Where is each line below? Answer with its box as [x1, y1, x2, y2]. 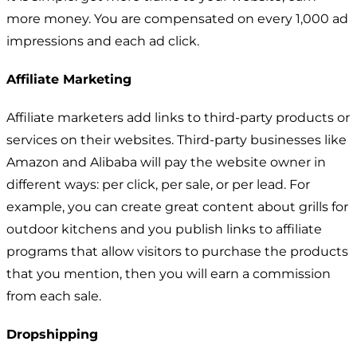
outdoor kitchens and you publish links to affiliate [6, 221, 322, 237]
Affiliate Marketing [6, 71, 131, 87]
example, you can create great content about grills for [6, 198, 348, 214]
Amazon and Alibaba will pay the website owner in [6, 154, 326, 170]
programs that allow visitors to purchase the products [6, 243, 348, 259]
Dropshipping [6, 326, 98, 342]
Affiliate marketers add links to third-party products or [6, 109, 350, 125]
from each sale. [6, 288, 101, 304]
